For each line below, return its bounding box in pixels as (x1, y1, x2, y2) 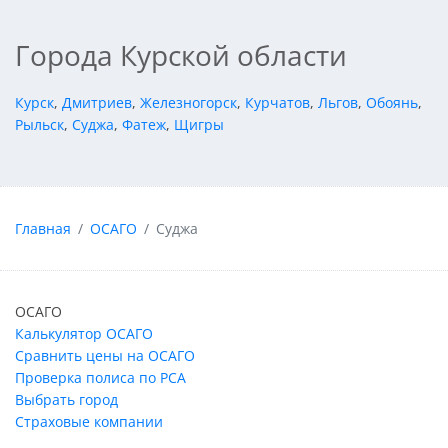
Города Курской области (15, 36, 347, 75)
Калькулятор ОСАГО (15, 324, 153, 344)
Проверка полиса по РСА (15, 368, 186, 388)
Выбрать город (15, 390, 118, 410)
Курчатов (245, 93, 310, 113)
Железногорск (140, 93, 237, 113)
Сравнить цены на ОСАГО (15, 346, 195, 366)
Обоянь (366, 93, 418, 113)
